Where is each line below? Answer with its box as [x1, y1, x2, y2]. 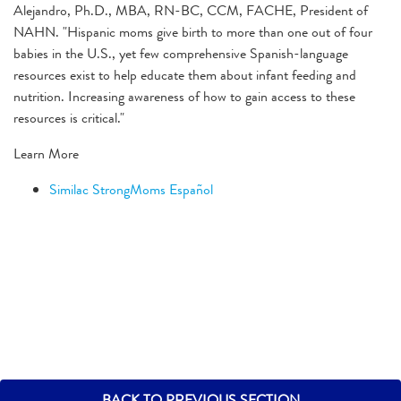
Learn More [13, 142, 79, 164]
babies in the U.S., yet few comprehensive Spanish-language [13, 42, 348, 64]
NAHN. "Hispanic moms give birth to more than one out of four [13, 21, 372, 42]
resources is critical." [13, 107, 124, 128]
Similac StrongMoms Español [49, 178, 213, 200]
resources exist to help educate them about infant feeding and [13, 64, 356, 85]
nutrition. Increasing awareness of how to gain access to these [13, 85, 355, 107]
